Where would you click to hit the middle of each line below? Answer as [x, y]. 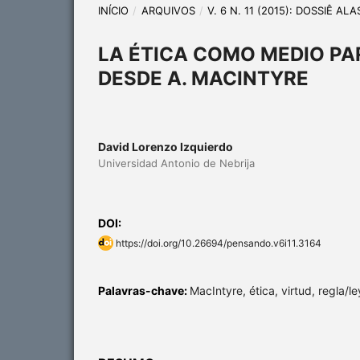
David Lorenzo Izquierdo [166, 146]
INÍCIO [113, 10]
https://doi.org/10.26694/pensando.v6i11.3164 [219, 243]
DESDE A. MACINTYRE [203, 78]
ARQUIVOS [168, 10]
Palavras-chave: [144, 290]
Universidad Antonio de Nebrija [176, 163]
